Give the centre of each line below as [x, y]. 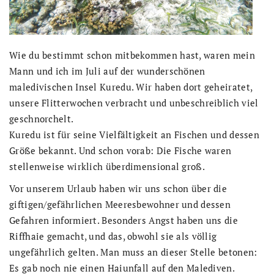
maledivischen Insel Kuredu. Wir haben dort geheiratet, [131, 87]
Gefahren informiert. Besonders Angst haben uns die [124, 220]
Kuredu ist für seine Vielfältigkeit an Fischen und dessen [135, 135]
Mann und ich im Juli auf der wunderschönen [107, 71]
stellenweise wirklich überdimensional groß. [107, 167]
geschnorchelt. [42, 119]
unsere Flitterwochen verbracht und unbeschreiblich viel [134, 103]
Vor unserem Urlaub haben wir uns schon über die [118, 189]
